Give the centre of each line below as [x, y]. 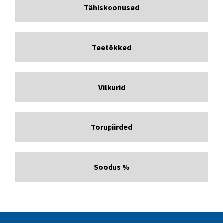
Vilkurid [111, 87]
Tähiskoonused [111, 7]
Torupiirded [111, 127]
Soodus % [111, 167]
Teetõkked [111, 47]
